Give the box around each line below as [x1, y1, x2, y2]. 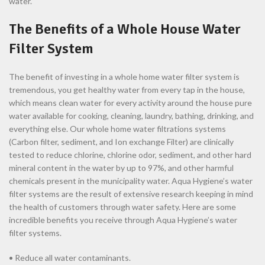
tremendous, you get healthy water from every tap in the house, [9, 85, 245, 95]
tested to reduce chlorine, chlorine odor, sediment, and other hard [9, 150, 251, 160]
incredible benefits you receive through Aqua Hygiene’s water [9, 215, 237, 225]
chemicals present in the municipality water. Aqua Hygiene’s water [9, 176, 253, 186]
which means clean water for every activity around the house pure [9, 98, 252, 108]
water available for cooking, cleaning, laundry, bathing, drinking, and [9, 111, 254, 121]
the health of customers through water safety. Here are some [9, 202, 236, 212]
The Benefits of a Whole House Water [9, 20, 241, 38]
